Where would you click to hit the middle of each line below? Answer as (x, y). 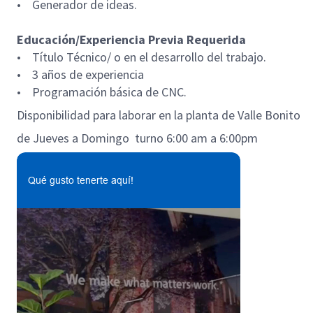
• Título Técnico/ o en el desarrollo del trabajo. (141, 57)
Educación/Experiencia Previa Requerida (131, 39)
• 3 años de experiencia (80, 74)
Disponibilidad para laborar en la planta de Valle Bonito (160, 115)
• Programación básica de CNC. (103, 92)
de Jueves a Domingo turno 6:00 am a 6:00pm (139, 138)
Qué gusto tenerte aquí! (81, 180)
